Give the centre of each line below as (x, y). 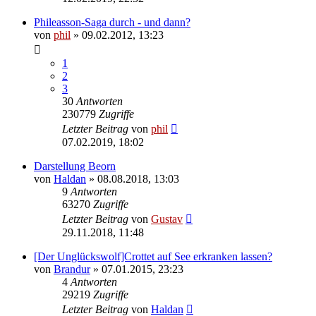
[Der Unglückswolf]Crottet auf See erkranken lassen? (153, 256)
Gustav (167, 219)
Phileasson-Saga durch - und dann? (112, 22)
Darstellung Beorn (75, 166)
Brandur (72, 269)
